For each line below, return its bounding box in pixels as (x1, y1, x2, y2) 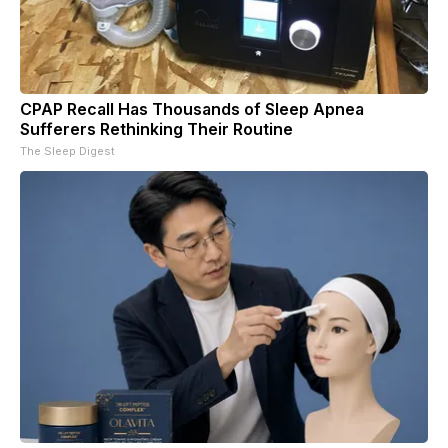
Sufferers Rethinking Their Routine (20, 118, 293, 139)
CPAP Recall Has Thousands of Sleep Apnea (20, 98, 364, 119)
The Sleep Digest (20, 143, 115, 158)
